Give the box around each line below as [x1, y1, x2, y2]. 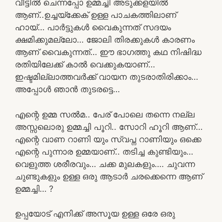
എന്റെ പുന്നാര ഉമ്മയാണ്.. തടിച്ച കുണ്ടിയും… [15, 146, 193, 157]
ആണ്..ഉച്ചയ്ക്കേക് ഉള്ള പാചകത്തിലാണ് [15, 10, 176, 20]
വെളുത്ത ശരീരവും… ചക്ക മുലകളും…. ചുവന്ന [15, 159, 195, 169]
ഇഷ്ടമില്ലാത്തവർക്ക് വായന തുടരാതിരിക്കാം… [15, 72, 198, 82]
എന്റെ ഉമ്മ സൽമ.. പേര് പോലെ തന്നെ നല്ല [15, 109, 195, 119]
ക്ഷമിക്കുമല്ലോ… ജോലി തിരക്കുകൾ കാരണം [15, 35, 195, 45]
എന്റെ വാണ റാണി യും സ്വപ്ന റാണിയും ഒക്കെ [15, 134, 201, 144]
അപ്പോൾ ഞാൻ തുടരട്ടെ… [15, 84, 120, 94]
